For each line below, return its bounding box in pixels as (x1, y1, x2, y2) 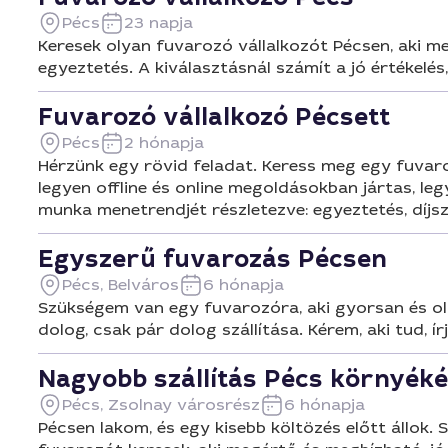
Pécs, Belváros (62, 274, 179, 295)
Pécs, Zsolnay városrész (62, 394, 260, 415)
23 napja (124, 12, 193, 33)
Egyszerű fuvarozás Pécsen (38, 243, 387, 275)
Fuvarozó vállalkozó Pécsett (38, 101, 390, 133)
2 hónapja (124, 132, 204, 153)
